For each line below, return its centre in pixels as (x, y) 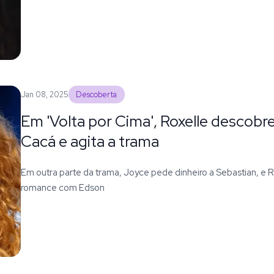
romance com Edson (62, 187)
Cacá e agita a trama (90, 141)
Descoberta (97, 94)
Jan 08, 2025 (44, 94)
